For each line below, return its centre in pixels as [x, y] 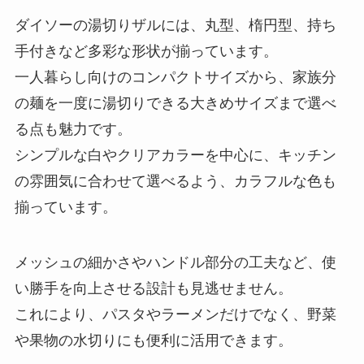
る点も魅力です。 [73, 130]
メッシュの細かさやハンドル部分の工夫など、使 [175, 263]
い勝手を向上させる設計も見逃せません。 [153, 289]
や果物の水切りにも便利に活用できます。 [153, 341]
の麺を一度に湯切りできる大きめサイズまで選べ [175, 104]
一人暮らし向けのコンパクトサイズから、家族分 [175, 78]
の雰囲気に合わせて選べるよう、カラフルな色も [175, 182]
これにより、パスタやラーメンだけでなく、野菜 [175, 315]
